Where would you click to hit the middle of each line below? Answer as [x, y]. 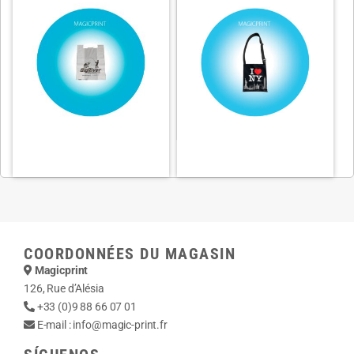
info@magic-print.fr [120, 324]
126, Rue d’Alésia [64, 288]
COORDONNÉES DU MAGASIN [130, 253]
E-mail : [54, 324]
